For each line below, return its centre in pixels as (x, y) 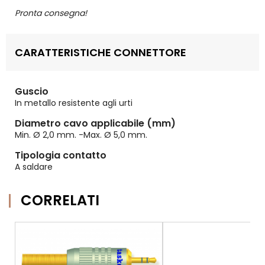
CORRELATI (60, 200)
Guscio (32, 91)
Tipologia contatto (61, 155)
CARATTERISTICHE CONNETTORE (101, 52)
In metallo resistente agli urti (74, 103)
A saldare (34, 167)
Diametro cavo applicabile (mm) (95, 123)
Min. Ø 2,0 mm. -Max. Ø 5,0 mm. (81, 135)
